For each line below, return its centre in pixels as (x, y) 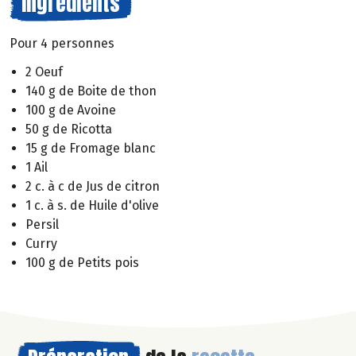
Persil (42, 225)
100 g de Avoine (71, 110)
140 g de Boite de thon (91, 91)
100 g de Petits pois (82, 263)
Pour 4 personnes (62, 43)
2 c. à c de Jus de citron (93, 187)
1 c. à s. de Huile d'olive (92, 206)
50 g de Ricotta (69, 130)
